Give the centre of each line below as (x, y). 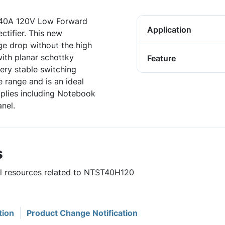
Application (169, 30)
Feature (161, 58)
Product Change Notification (82, 213)
